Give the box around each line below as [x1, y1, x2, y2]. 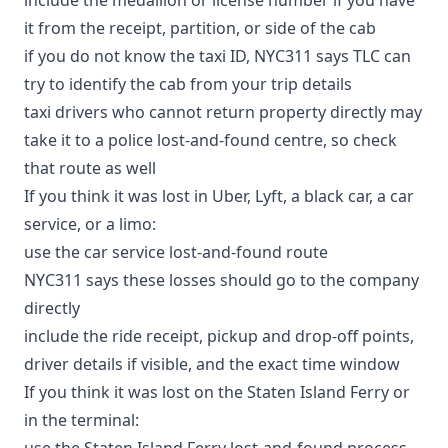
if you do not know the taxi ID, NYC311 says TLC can [24, 44, 411, 67]
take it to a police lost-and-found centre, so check [24, 128, 397, 151]
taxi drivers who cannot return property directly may [24, 100, 422, 123]
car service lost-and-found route [84, 240, 328, 263]
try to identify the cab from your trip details [24, 72, 352, 95]
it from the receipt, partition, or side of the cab [24, 16, 376, 39]
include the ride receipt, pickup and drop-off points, [24, 324, 414, 347]
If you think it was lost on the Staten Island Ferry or [24, 380, 410, 403]
